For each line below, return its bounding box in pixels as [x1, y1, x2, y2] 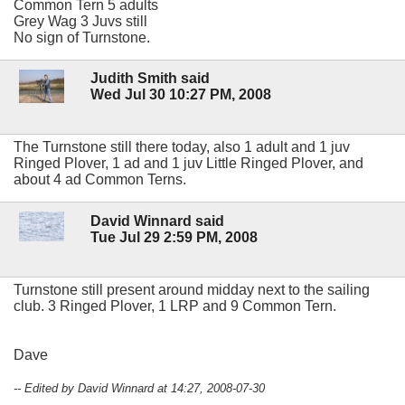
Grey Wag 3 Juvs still [14, 14, 147, 30]
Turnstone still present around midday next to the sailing [14, 281, 370, 297]
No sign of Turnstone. [14, 30, 150, 46]
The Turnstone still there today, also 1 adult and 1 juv [14, 139, 350, 155]
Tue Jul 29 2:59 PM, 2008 [90, 229, 258, 245]
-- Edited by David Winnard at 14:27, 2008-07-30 [14, 381, 265, 395]
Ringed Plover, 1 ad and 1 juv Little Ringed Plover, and [14, 155, 363, 172]
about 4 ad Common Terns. [14, 172, 186, 188]
